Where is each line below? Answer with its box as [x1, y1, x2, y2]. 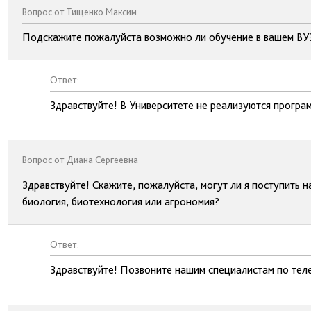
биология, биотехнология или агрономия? [22, 195, 219, 208]
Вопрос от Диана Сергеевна [22, 154, 138, 165]
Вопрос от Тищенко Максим [22, 6, 137, 17]
